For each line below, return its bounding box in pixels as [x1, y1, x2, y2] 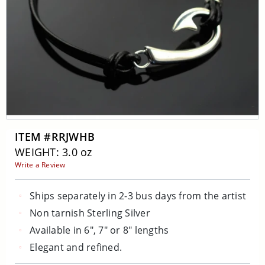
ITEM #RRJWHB [15, 130, 95, 144]
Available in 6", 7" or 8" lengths [30, 224, 169, 237]
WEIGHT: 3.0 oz [15, 145, 92, 159]
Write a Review [15, 160, 66, 170]
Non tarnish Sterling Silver [30, 206, 150, 219]
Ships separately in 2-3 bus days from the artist [30, 189, 246, 202]
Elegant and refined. [30, 241, 122, 254]
